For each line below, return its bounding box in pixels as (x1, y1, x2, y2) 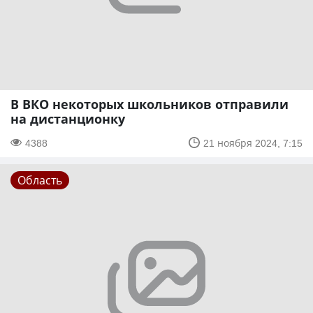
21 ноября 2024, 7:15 (203, 136, 303, 150)
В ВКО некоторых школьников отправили (10, 95, 289, 112)
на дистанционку (10, 110, 125, 127)
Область (17, 172, 62, 188)
